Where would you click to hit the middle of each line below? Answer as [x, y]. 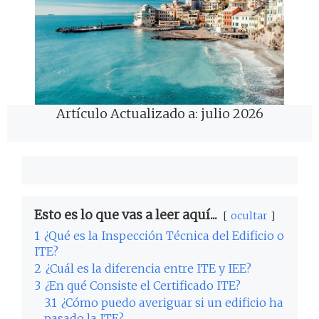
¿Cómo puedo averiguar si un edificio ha [172, 302]
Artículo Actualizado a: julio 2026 [159, 113]
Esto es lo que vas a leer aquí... [126, 214]
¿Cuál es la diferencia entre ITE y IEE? [148, 268]
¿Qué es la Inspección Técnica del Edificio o [164, 235]
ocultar [249, 215]
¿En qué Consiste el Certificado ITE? [143, 285]
